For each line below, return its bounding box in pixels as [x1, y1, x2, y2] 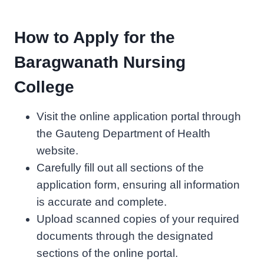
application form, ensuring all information [37, 178, 240, 191]
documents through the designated [37, 229, 213, 242]
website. [37, 144, 78, 157]
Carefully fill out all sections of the [37, 161, 204, 174]
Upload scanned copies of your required [37, 212, 239, 225]
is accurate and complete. [37, 195, 167, 208]
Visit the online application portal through [37, 110, 241, 123]
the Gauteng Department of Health [37, 127, 210, 140]
